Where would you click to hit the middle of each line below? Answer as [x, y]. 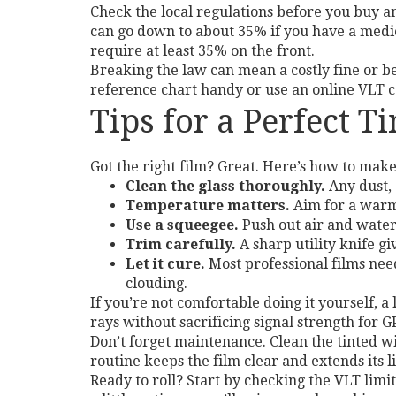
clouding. [156, 283]
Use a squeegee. [182, 225]
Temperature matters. [208, 206]
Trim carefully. [181, 244]
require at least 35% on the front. [202, 51]
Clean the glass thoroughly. [225, 186]
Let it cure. [165, 264]
